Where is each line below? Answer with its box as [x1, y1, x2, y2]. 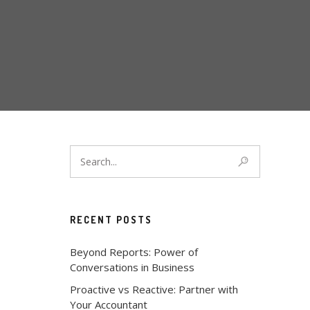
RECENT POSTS [70, 214, 152, 226]
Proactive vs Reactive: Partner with [70, 282, 238, 296]
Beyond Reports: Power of [70, 245, 198, 259]
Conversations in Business [70, 260, 194, 274]
